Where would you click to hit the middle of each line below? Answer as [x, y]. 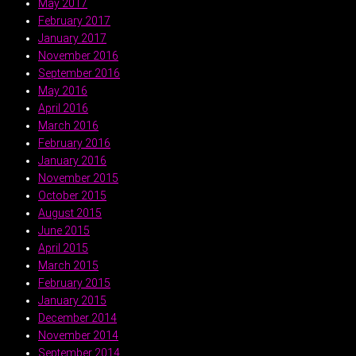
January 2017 [72, 38]
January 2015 [72, 300]
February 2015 [74, 282]
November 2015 [78, 178]
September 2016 [79, 73]
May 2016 [63, 90]
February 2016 [74, 143]
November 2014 [78, 335]
